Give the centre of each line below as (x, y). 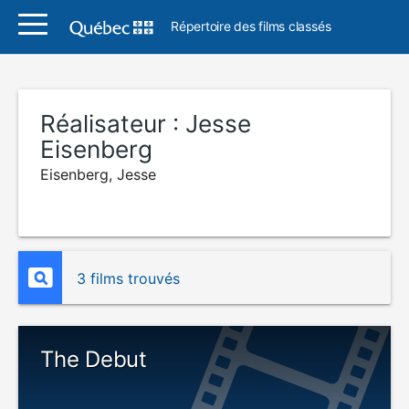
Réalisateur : (113, 124)
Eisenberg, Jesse (98, 174)
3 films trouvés (128, 278)
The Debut (94, 359)
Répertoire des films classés (251, 26)
